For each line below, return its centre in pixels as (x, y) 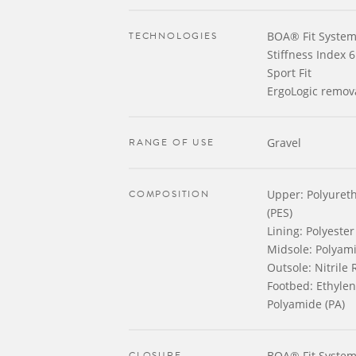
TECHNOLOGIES (173, 36)
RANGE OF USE (172, 142)
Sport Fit (289, 73)
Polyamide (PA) (306, 304)
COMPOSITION (169, 194)
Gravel (284, 143)
